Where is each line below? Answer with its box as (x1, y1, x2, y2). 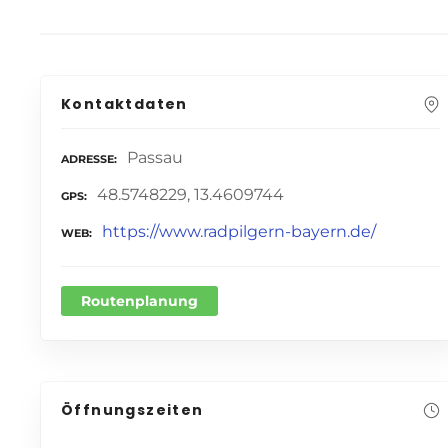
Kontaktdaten (61, 94, 188, 115)
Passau (127, 148, 183, 168)
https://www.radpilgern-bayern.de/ (102, 221, 376, 241)
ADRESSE (61, 152, 114, 167)
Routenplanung (81, 291, 198, 310)
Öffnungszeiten (61, 399, 204, 420)
